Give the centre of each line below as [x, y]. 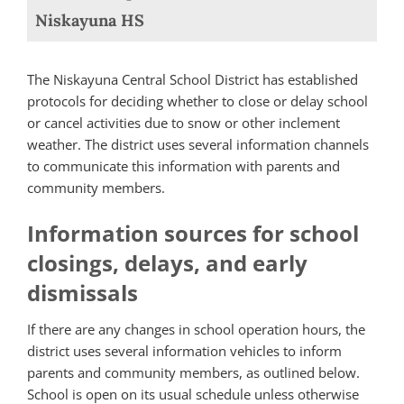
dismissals [83, 293]
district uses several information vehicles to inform [184, 351]
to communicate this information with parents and [184, 165]
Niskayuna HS [90, 20]
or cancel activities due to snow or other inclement [184, 122]
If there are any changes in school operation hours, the [196, 330]
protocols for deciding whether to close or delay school [197, 101]
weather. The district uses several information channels [198, 144]
